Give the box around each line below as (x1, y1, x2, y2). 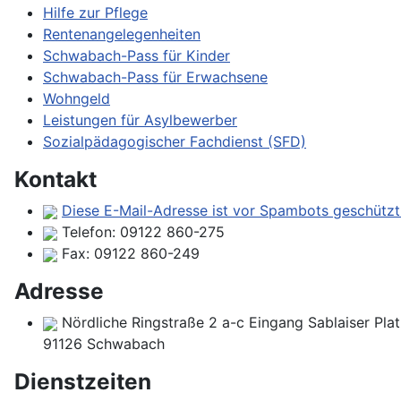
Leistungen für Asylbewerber (43, 111, 237, 130)
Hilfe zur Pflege (43, 4, 148, 22)
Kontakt (14, 166, 97, 193)
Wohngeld (43, 90, 110, 108)
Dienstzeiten (14, 368, 151, 396)
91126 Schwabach (43, 335, 165, 354)
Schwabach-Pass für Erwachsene (43, 68, 268, 87)
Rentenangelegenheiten (43, 25, 200, 44)
